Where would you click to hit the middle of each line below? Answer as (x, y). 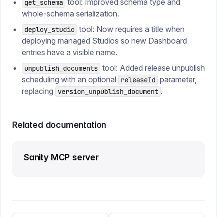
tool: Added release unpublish (153, 68)
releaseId (138, 80)
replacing (39, 91)
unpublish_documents (61, 68)
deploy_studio (49, 30)
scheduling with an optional (70, 79)
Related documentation (59, 125)
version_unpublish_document (108, 92)
